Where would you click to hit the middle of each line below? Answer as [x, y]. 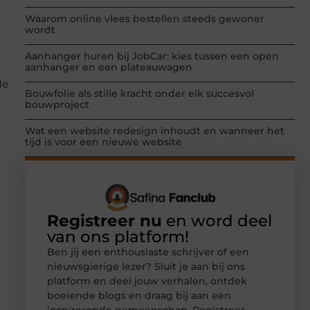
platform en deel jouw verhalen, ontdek [147, 281]
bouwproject [57, 105]
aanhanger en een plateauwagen [109, 67]
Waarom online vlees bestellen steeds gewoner [145, 19]
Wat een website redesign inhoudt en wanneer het [155, 131]
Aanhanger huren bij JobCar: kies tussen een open [152, 56]
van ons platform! [118, 236]
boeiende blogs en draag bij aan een [139, 295]
